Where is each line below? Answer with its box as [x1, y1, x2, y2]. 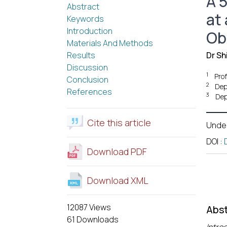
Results [67, 50, 95, 61]
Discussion [67, 62, 108, 73]
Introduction [67, 25, 112, 36]
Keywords [67, 13, 104, 24]
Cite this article [87, 117, 151, 129]
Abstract [67, 1, 99, 12]
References [67, 86, 112, 97]
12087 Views [67, 202, 111, 213]
